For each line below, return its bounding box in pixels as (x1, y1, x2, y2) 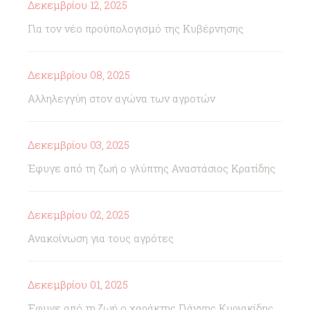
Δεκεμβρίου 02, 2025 (28, 208, 129, 221)
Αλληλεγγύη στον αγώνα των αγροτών (28, 91, 215, 105)
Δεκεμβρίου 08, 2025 (28, 68, 130, 82)
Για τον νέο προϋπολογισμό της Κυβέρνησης (28, 21, 244, 35)
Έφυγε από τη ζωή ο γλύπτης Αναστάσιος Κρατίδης (28, 161, 275, 175)
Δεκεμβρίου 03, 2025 (28, 138, 129, 152)
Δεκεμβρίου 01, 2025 (28, 277, 128, 291)
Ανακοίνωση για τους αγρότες (28, 231, 174, 245)
